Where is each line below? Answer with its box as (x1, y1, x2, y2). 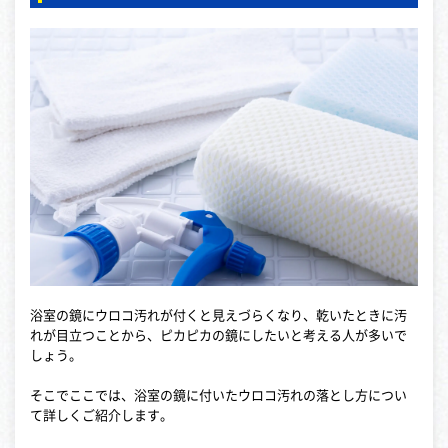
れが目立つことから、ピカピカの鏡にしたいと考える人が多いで (30, 329, 407, 343)
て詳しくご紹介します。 (30, 409, 173, 423)
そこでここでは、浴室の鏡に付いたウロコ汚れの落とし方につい (30, 389, 407, 403)
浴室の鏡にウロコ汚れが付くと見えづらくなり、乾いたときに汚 (30, 309, 407, 323)
